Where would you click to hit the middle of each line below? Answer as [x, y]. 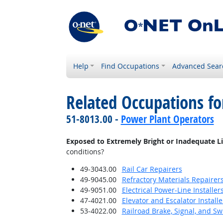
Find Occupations [130, 66]
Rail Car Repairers [152, 169]
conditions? [85, 152]
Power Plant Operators [167, 119]
